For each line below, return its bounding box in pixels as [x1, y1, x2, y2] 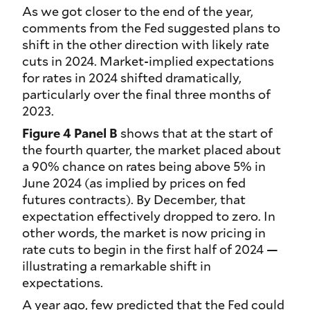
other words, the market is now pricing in [22, 224, 266, 241]
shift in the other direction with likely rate [22, 36, 269, 53]
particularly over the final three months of [22, 86, 271, 103]
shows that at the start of [120, 125, 273, 142]
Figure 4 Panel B [22, 125, 120, 142]
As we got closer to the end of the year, [22, 3, 253, 20]
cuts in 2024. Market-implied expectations [22, 53, 274, 70]
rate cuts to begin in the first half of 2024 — [22, 241, 278, 258]
